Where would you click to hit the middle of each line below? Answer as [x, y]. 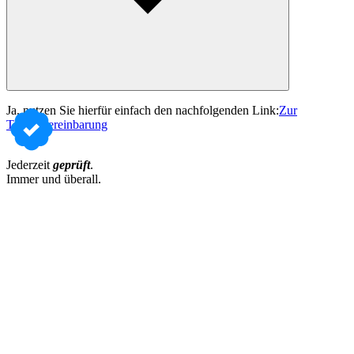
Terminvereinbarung [57, 125]
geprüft [72, 165]
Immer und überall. [54, 179]
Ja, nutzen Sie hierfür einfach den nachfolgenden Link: [143, 111]
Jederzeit [30, 165]
